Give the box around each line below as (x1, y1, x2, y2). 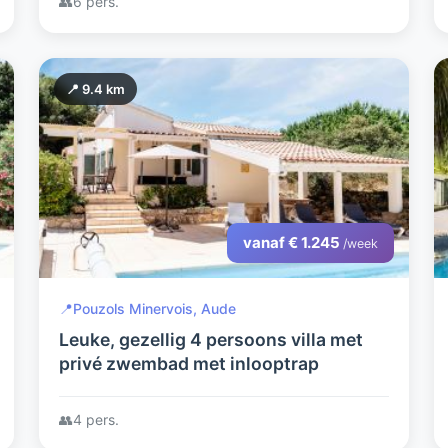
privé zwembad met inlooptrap (59, 353, 319, 374)
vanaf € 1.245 (243, 233, 343, 252)
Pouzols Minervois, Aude (73, 300, 236, 317)
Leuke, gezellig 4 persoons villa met (59, 329, 363, 350)
